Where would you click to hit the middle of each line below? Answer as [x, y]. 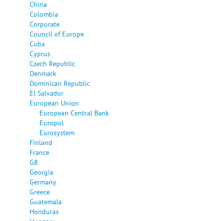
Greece [40, 191]
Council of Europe [57, 34]
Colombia [44, 14]
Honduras [44, 211]
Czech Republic [52, 63]
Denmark [43, 73]
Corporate [45, 24]
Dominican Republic [60, 83]
